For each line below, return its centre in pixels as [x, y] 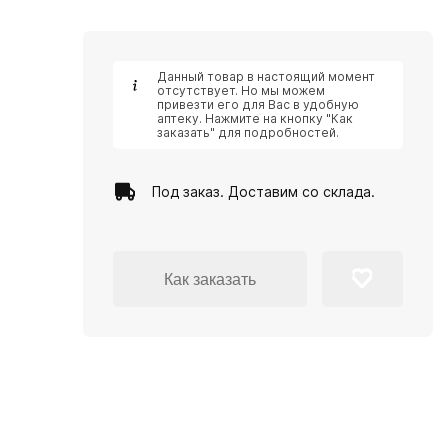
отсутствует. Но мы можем [241, 90]
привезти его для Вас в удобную [258, 104]
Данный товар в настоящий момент [266, 76]
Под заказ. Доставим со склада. [263, 191]
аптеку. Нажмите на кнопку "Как [255, 118]
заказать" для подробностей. [248, 132]
